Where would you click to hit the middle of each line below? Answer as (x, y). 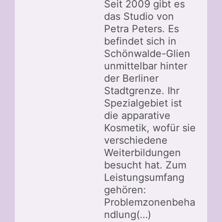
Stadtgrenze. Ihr (142, 91)
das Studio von (139, 17)
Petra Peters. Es (141, 29)
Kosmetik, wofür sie (150, 128)
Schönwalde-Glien (147, 54)
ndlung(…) (128, 215)
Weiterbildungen (142, 153)
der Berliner (131, 79)
